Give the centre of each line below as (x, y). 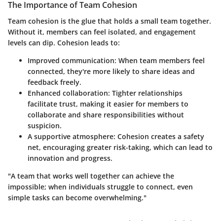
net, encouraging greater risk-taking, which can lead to (120, 147)
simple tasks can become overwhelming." (77, 197)
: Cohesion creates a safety (159, 136)
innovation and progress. (70, 158)
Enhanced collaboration (68, 93)
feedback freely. (55, 82)
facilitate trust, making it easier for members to (108, 104)
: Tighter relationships (145, 93)
